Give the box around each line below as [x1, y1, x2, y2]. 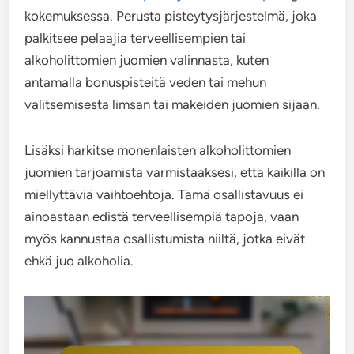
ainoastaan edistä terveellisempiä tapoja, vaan [24, 209, 299, 224]
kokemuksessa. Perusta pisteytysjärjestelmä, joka [24, 8, 318, 24]
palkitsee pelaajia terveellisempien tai [24, 30, 247, 46]
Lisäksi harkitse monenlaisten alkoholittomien [24, 142, 292, 158]
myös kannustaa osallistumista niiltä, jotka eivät [24, 231, 306, 247]
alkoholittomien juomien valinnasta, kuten [24, 52, 269, 68]
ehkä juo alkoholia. [24, 253, 134, 269]
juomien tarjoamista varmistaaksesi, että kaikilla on [24, 164, 326, 180]
